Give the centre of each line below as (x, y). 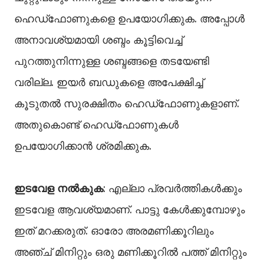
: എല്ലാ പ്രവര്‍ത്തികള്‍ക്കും (173, 188)
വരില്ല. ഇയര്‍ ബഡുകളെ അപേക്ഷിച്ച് (109, 82)
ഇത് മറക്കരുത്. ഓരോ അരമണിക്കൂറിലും (114, 231)
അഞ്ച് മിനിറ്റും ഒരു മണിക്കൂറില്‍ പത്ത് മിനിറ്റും (131, 252)
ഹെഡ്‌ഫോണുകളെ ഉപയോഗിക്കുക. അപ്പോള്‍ (129, 19)
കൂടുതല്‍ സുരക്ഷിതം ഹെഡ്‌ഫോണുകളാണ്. (127, 103)
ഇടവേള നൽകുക (59, 188)
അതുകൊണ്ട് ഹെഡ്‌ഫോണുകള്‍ (96, 125)
